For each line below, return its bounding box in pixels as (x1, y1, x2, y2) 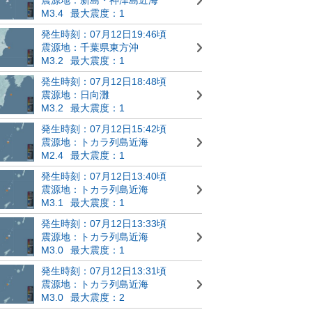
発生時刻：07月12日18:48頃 (41, 75, 166, 87)
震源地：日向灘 (41, 88, 109, 100)
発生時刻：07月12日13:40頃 (41, 170, 166, 182)
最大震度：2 (70, 291, 125, 303)
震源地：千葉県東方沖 (41, 41, 139, 53)
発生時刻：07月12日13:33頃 (41, 217, 166, 229)
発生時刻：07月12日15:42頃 (41, 123, 166, 134)
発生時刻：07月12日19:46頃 (41, 28, 166, 40)
